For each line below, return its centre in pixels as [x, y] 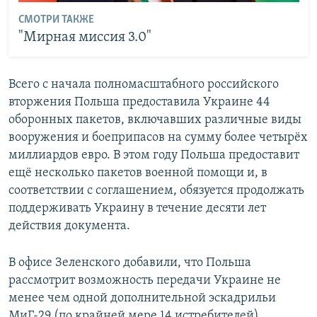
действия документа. [69, 226]
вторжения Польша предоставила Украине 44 [139, 102]
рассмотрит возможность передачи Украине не [145, 280]
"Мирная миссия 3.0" [85, 38]
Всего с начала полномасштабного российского [144, 84]
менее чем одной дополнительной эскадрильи [142, 298]
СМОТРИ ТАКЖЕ [56, 20]
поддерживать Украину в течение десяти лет [137, 208]
